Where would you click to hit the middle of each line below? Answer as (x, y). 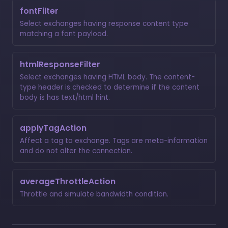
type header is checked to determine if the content (110, 87)
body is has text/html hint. (65, 97)
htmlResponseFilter (60, 64)
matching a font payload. (64, 34)
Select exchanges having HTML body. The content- (107, 77)
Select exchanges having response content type (104, 23)
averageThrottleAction (68, 181)
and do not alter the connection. (76, 151)
